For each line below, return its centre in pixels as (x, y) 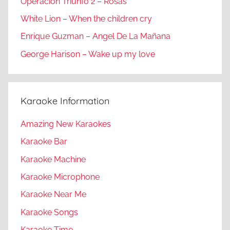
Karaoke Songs (49, 212)
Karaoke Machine (53, 159)
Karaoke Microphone (60, 177)
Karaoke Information (65, 101)
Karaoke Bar (44, 142)
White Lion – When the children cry (86, 18)
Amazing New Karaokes (66, 124)
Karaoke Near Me (53, 195)
